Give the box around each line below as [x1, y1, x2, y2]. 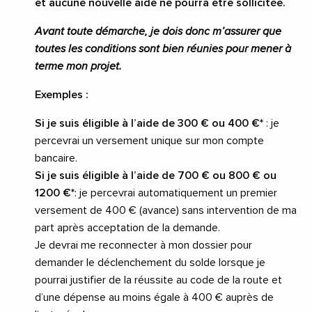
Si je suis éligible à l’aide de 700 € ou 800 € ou [35, 170, 276, 182]
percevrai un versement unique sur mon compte [35, 135, 264, 147]
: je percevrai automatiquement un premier [75, 187, 277, 199]
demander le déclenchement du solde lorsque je [35, 257, 265, 269]
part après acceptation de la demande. [35, 222, 220, 234]
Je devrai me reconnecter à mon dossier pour [35, 240, 252, 251]
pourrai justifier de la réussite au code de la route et [35, 274, 282, 286]
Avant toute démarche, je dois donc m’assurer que [35, 26, 281, 38]
